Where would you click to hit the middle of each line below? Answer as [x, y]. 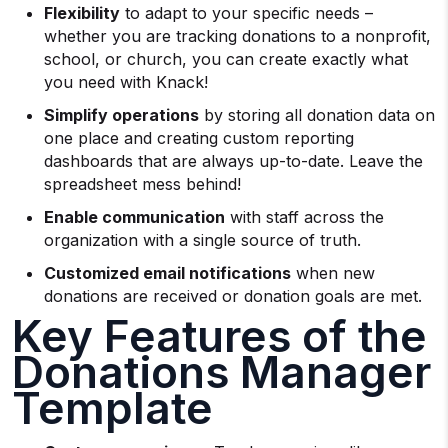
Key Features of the [219, 335]
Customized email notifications [167, 272]
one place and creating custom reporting [199, 137]
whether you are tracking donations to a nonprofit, [237, 35]
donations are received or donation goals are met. [233, 295]
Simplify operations [121, 114]
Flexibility [82, 12]
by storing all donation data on [317, 114]
